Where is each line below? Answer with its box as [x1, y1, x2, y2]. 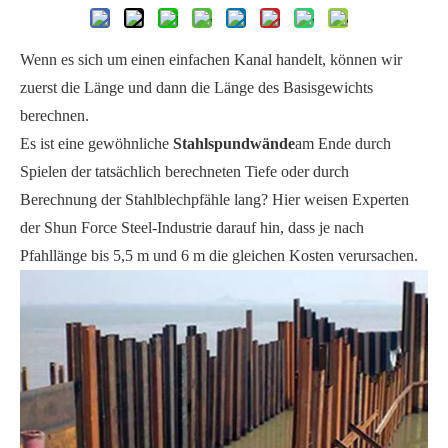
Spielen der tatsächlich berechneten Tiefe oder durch [20, 163, 349, 181]
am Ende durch [295, 135, 391, 153]
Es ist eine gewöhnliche [20, 135, 173, 153]
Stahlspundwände [173, 135, 295, 153]
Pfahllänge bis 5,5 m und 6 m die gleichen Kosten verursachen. [20, 247, 418, 265]
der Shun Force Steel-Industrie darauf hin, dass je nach [20, 219, 364, 237]
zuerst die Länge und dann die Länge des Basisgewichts [20, 79, 373, 97]
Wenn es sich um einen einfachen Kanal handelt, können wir [20, 51, 402, 69]
